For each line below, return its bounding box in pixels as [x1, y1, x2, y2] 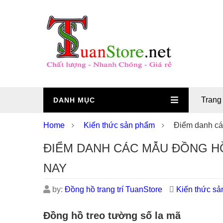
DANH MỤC [53, 96, 95, 104]
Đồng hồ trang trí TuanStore [65, 185, 162, 194]
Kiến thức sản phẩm [84, 121, 155, 129]
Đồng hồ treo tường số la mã [43, 210, 181, 221]
